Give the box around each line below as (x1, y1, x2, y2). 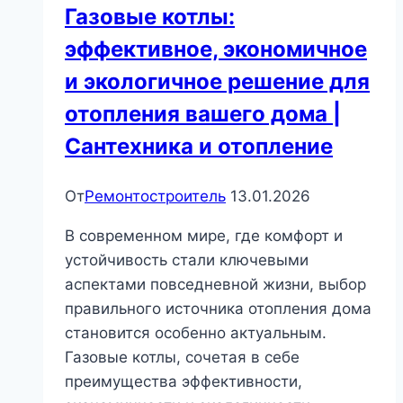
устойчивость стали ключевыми (65, 251, 309, 270)
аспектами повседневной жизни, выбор (65, 275, 366, 294)
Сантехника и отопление (65, 133, 333, 160)
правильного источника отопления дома (65, 300, 372, 318)
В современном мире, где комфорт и (65, 227, 343, 246)
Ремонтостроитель (85, 187, 226, 206)
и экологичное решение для (65, 68, 370, 95)
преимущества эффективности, (65, 372, 302, 391)
